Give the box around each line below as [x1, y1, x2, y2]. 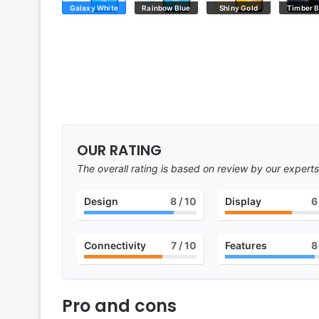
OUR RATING [77, 140, 162, 161]
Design [84, 195, 118, 208]
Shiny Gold [219, 4, 258, 13]
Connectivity [84, 239, 146, 252]
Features [224, 239, 267, 252]
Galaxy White [69, 4, 119, 13]
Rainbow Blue [142, 4, 191, 13]
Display [224, 195, 261, 208]
